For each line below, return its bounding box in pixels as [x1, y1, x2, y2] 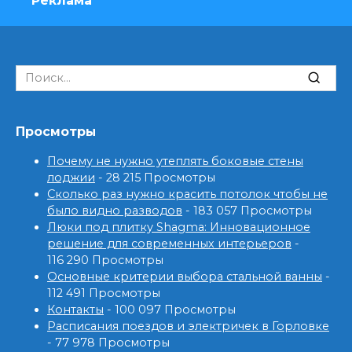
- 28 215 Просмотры [95, 170, 215, 185]
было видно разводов [47, 203, 182, 218]
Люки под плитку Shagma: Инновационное [47, 220, 310, 235]
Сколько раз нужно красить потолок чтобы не [47, 187, 328, 202]
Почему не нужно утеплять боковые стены [47, 154, 303, 169]
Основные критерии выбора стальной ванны [47, 269, 322, 284]
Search [15, 64, 54, 79]
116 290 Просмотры [47, 253, 163, 268]
